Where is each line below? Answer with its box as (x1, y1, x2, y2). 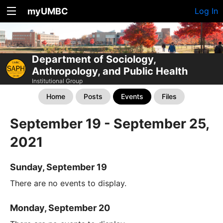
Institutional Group (32, 77, 83, 85)
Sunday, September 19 (10, 161, 107, 172)
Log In (195, 6, 218, 16)
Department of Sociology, (32, 53, 156, 65)
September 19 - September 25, (10, 115, 209, 132)
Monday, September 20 (10, 202, 110, 213)
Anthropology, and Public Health (32, 65, 188, 77)
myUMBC (27, 6, 68, 16)
